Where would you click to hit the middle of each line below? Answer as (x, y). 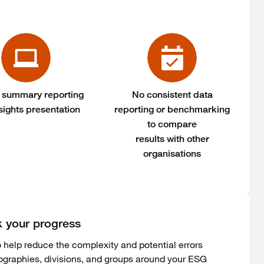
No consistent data (172, 95)
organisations (172, 154)
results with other (172, 139)
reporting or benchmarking (172, 110)
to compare (172, 124)
